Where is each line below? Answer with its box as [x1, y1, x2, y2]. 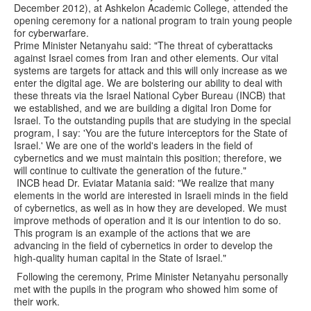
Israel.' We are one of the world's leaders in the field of [14, 137, 253, 152]
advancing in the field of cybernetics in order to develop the [14, 237, 273, 252]
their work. [14, 294, 60, 308]
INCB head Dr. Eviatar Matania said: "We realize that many [14, 175, 274, 190]
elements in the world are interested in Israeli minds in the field [14, 187, 288, 202]
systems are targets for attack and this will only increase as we [14, 62, 287, 77]
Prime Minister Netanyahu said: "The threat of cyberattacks [14, 37, 273, 52]
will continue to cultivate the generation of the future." [14, 162, 246, 177]
